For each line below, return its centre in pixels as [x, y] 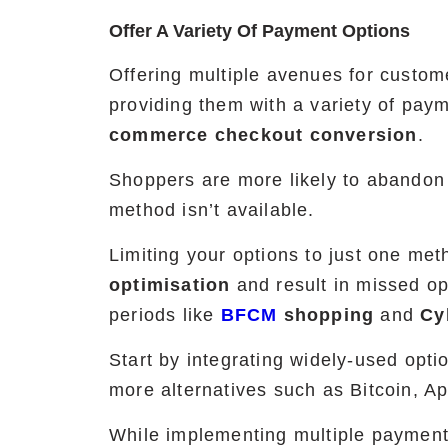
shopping [326, 315]
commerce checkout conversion [263, 135]
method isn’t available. [212, 210]
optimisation [170, 285]
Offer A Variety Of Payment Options [259, 31]
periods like [165, 315]
